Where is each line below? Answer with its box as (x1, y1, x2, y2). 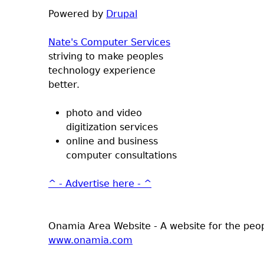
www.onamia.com (48, 234, 133, 246)
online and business (66, 135, 158, 147)
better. (48, 78, 80, 90)
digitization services (66, 121, 158, 133)
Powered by (48, 8, 106, 19)
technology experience (48, 64, 156, 76)
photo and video (66, 107, 142, 118)
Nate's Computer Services (48, 36, 170, 48)
